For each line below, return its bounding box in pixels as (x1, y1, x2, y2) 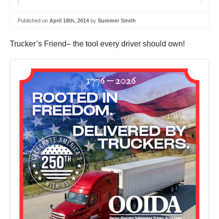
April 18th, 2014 (49, 17, 89, 23)
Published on (18, 17, 49, 23)
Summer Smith (98, 17, 136, 23)
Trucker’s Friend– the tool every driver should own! (10, 40, 185, 48)
